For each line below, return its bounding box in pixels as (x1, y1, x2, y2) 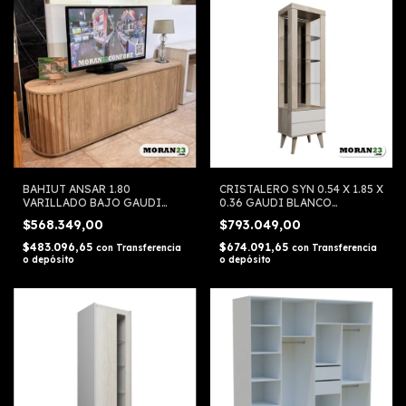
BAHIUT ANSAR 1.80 (23, 181, 130, 196)
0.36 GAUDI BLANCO (218, 195, 332, 209)
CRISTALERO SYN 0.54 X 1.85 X (218, 181, 383, 196)
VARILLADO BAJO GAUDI (23, 195, 161, 209)
